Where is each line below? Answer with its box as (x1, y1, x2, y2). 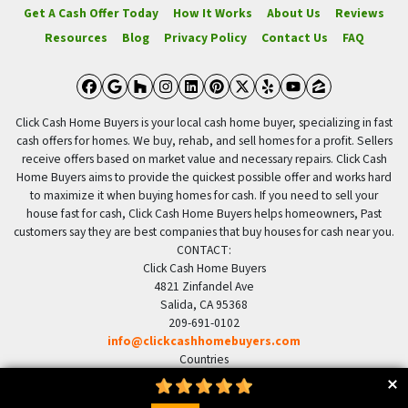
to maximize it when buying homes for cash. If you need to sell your (30, 187, 378, 205)
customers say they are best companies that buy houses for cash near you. (14, 223, 394, 241)
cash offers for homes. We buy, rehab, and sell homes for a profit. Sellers (15, 132, 393, 150)
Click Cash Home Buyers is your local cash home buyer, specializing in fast (15, 114, 393, 132)
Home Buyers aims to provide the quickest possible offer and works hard (16, 168, 392, 187)
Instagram (164, 86, 271, 123)
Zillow (317, 86, 382, 123)
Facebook (87, 86, 189, 123)
